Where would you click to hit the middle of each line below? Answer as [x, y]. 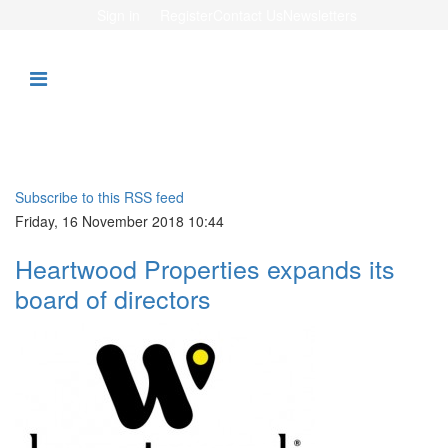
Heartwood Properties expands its [205, 268]
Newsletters [319, 15]
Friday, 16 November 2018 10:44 [119, 221]
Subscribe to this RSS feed [99, 197]
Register [186, 15]
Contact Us [247, 15]
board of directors [113, 298]
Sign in [118, 15]
